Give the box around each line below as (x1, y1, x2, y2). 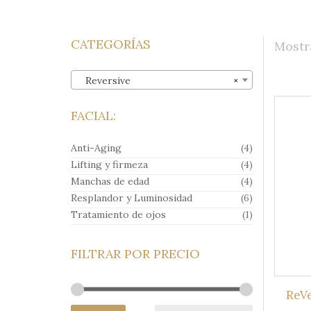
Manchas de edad (71, 175, 149, 187)
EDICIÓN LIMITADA (149, 28, 232, 38)
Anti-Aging (71, 142, 121, 154)
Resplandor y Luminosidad (71, 192, 192, 204)
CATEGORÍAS (71, 36, 151, 52)
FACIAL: (71, 108, 116, 124)
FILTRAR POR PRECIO (71, 246, 200, 262)
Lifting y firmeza (71, 158, 148, 171)
